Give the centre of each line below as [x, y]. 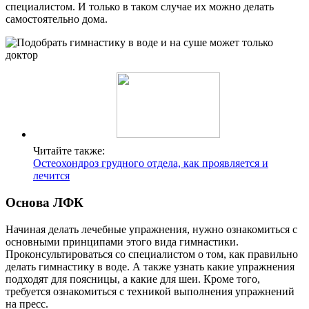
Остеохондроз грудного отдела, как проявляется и [151, 163]
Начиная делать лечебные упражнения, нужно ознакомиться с [151, 229]
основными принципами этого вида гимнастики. [122, 241]
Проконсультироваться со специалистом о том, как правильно [152, 254]
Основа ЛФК [44, 203]
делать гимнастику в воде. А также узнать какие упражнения [150, 266]
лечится [51, 176]
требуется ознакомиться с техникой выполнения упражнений [150, 291]
